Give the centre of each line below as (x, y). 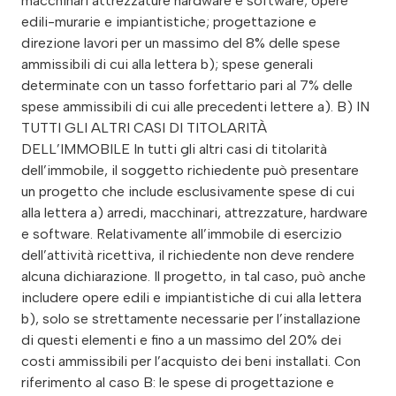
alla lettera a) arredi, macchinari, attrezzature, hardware (194, 212)
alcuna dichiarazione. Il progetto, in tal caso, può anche (194, 276)
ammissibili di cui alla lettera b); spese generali (167, 64)
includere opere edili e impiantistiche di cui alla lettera (191, 297)
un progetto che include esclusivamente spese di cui (188, 191)
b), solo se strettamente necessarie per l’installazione (191, 318)
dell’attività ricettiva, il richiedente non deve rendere (188, 255)
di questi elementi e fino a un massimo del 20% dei (181, 339)
